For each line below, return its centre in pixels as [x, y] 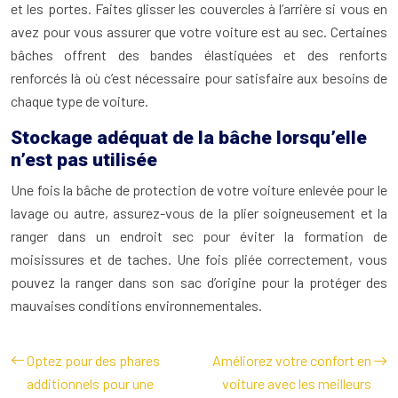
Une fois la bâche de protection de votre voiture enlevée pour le [199, 190]
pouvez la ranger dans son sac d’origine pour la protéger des [199, 282]
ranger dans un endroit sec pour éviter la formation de [199, 236]
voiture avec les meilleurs [297, 383]
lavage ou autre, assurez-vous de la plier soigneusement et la [199, 213]
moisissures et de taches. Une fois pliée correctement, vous [199, 259]
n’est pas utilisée [84, 160]
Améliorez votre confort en [292, 360]
